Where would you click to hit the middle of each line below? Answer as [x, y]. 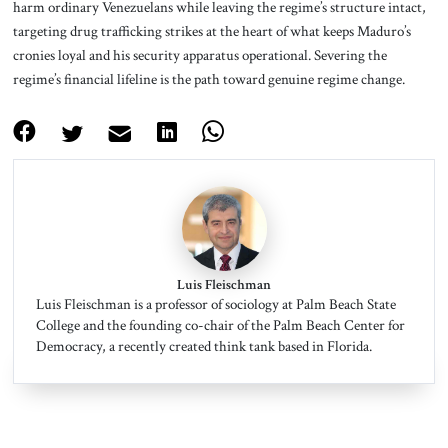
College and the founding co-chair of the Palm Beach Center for [220, 325]
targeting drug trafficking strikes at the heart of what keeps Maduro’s [211, 30]
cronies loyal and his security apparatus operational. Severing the [199, 54]
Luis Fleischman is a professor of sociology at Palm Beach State [215, 304]
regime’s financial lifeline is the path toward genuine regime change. [208, 78]
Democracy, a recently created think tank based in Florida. [203, 346]
